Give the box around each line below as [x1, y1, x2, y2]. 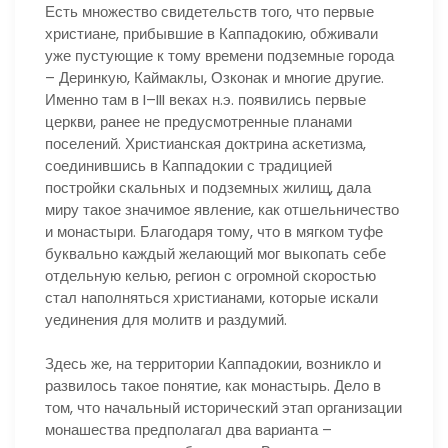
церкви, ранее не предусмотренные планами [45, 110, 352, 132]
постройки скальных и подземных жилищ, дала [45, 176, 371, 198]
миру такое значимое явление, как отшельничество [45, 198, 399, 220]
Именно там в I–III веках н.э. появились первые [45, 88, 366, 110]
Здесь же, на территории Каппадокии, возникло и [45, 353, 381, 374]
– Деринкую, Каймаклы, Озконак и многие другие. [45, 66, 384, 88]
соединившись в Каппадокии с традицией [45, 154, 332, 176]
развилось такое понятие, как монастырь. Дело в [45, 375, 381, 396]
